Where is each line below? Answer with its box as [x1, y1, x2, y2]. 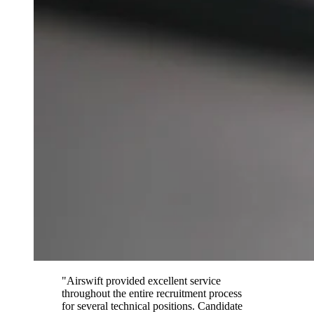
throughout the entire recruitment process [62, 287, 242, 299]
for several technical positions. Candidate [62, 299, 243, 312]
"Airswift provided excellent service [62, 274, 221, 287]
